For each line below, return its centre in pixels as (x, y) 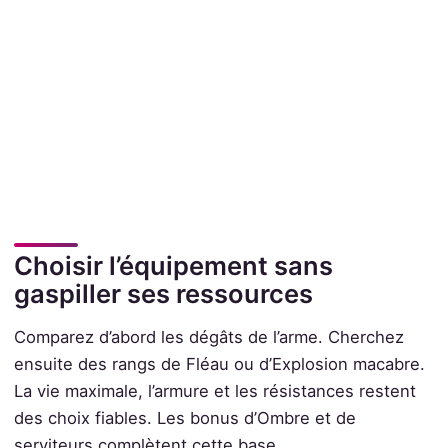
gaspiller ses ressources (163, 293)
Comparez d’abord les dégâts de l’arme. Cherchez (208, 336)
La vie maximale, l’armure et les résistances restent (214, 390)
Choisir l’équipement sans (173, 265)
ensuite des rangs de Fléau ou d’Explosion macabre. (219, 363)
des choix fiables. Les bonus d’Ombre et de (184, 417)
